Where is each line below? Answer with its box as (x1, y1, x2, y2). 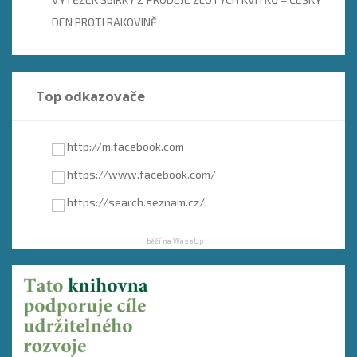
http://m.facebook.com (67, 139, 184, 154)
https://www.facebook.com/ (67, 167, 216, 182)
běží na (146, 237, 173, 246)
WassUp (172, 237, 203, 246)
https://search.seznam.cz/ (67, 195, 205, 210)
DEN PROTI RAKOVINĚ (52, 15, 157, 29)
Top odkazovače (36, 87, 145, 106)
